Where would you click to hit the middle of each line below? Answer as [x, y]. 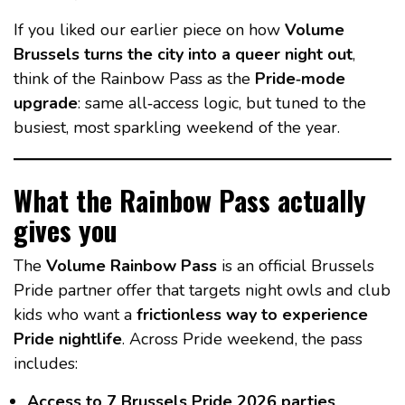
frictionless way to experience [252, 314]
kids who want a [75, 314]
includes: [46, 363]
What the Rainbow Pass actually [190, 200]
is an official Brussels [296, 265]
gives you [66, 230]
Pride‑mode [300, 78]
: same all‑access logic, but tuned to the [222, 103]
